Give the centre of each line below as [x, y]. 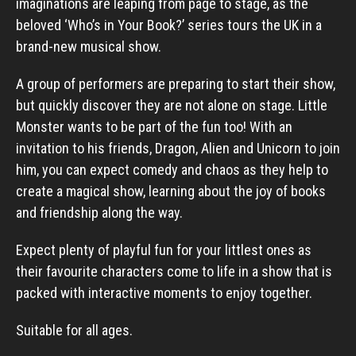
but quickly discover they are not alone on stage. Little [172, 105]
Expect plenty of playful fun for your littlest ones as [164, 250]
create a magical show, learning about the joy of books [171, 191]
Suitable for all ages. [74, 330]
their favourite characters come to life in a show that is [174, 271]
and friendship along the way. [99, 213]
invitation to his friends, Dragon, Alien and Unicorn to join [178, 148]
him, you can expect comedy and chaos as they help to [172, 170]
